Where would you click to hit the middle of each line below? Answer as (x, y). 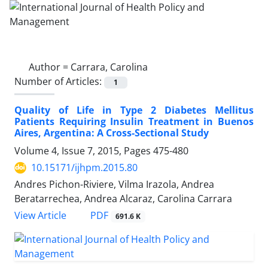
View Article (40, 216)
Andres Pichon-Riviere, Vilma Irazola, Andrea (114, 185)
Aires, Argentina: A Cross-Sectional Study (112, 133)
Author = (50, 67)
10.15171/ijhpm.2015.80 (84, 168)
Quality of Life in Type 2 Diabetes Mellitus (134, 110)
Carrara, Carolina (109, 67)
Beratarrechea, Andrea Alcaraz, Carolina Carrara (123, 199)
